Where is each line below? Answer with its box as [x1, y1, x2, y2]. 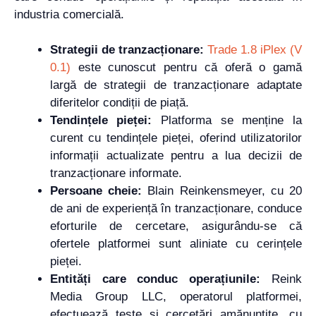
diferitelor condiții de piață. [50, 96, 189, 110]
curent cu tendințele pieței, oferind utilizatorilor [50, 131, 302, 145]
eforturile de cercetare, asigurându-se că [50, 219, 302, 233]
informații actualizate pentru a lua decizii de [50, 149, 302, 163]
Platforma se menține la [152, 114, 302, 128]
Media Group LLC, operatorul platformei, [50, 290, 302, 304]
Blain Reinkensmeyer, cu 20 [142, 184, 302, 198]
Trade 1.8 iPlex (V [207, 43, 302, 57]
